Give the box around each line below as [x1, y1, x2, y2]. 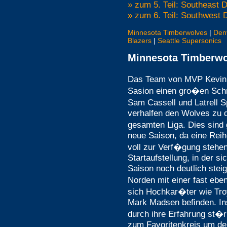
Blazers [128, 36, 152, 45]
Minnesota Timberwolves [128, 28, 207, 36]
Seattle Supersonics [158, 36, 221, 45]
